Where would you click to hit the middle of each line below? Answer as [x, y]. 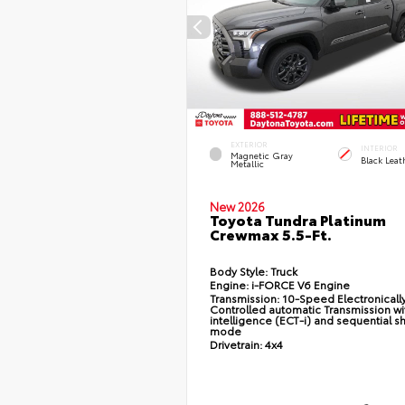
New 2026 [237, 207]
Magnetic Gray [261, 155]
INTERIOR [379, 148]
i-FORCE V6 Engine [299, 285]
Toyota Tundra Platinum [297, 220]
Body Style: [238, 271]
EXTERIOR [249, 145]
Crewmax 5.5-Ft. [270, 234]
